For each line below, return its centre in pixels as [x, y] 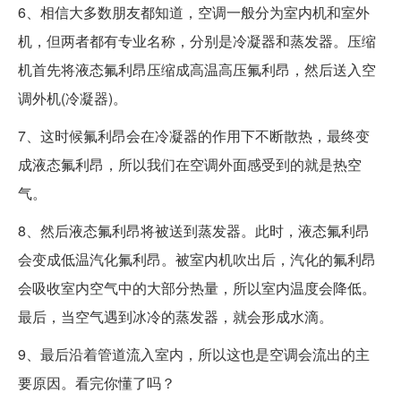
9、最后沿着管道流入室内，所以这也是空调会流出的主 [194, 354]
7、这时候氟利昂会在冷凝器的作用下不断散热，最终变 [194, 135]
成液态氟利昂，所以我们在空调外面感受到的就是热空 [190, 164]
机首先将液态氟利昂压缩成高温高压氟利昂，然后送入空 [197, 69]
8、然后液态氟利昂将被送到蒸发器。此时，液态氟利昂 [194, 230]
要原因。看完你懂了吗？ [97, 382]
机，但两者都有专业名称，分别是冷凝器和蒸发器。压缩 [197, 40]
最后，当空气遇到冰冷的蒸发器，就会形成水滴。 [175, 316]
